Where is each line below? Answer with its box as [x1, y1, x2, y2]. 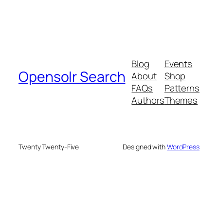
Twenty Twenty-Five [18, 142, 79, 152]
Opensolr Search [18, 67, 126, 87]
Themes [164, 93, 198, 107]
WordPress [166, 142, 200, 152]
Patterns [164, 81, 200, 94]
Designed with [123, 142, 167, 152]
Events [164, 57, 193, 70]
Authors [131, 93, 164, 107]
